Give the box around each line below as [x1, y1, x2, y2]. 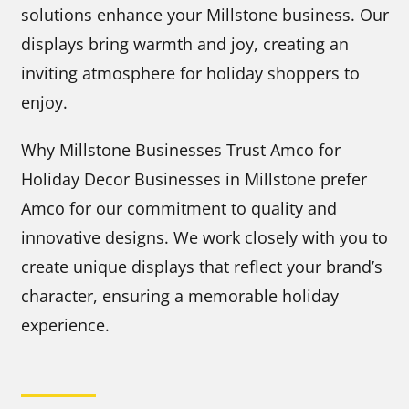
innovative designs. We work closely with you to [21, 225, 389, 248]
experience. [21, 313, 110, 336]
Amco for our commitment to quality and [21, 196, 338, 219]
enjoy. [21, 90, 68, 113]
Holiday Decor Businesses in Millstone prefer [21, 167, 368, 190]
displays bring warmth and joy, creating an [21, 32, 350, 55]
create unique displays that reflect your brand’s [21, 255, 383, 278]
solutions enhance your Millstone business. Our [21, 3, 390, 26]
